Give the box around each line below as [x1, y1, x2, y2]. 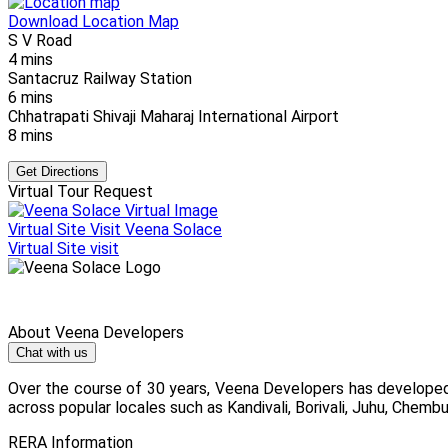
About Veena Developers [8, 322, 184, 342]
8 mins [8, 125, 53, 145]
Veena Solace [125, 219, 222, 239]
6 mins [8, 87, 53, 107]
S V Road [8, 30, 72, 50]
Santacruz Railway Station [8, 68, 192, 88]
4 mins [8, 49, 53, 69]
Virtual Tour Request [8, 181, 153, 201]
